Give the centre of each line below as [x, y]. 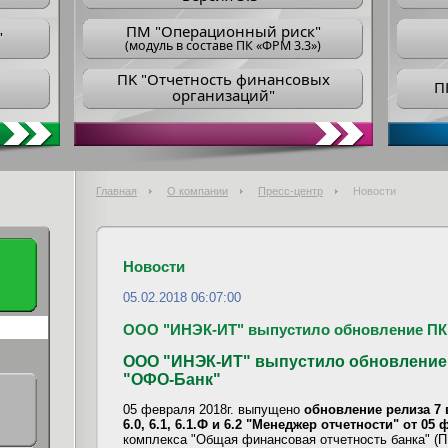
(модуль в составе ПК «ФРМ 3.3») [223, 45]
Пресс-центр [290, 191]
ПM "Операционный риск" [223, 30]
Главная [116, 191]
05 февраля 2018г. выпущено [213, 409]
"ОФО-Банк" [172, 379]
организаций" [223, 95]
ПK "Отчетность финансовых [223, 79]
